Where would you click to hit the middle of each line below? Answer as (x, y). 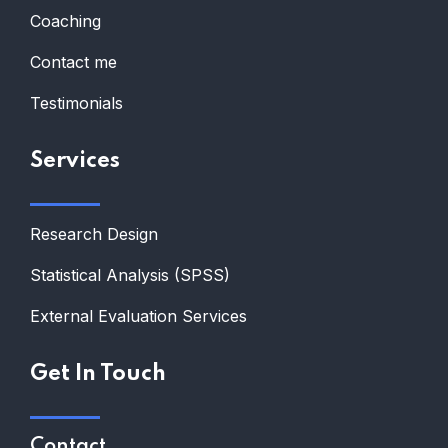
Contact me (73, 61)
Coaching (65, 20)
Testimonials (76, 102)
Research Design (94, 233)
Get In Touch (98, 373)
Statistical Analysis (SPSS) (130, 274)
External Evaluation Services (138, 315)
